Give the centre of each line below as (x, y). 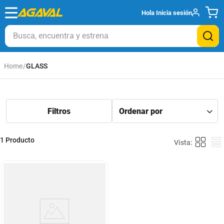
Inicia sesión (174, 12)
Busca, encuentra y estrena (53, 29)
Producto (20, 140)
